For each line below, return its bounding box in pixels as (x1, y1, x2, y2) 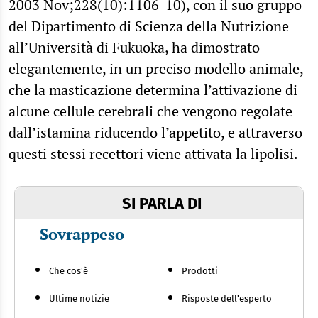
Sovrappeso (39, 223, 124, 244)
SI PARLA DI (121, 193, 202, 213)
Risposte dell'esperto (181, 292, 272, 304)
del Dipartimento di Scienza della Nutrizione (9, 16, 289, 35)
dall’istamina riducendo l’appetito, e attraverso (9, 122, 302, 142)
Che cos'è (49, 265, 89, 276)
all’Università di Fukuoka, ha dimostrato (9, 37, 260, 57)
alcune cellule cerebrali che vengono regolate (9, 101, 292, 121)
